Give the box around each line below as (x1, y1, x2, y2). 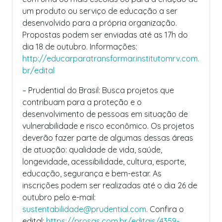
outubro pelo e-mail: (22, 192, 96, 202)
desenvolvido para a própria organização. (22, 18, 177, 28)
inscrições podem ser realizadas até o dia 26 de (22, 180, 197, 190)
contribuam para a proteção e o (22, 97, 142, 107)
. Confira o (146, 204, 184, 214)
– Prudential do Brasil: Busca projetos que (22, 85, 174, 95)
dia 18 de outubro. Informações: (22, 42, 137, 52)
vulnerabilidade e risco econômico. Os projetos (22, 121, 194, 131)
